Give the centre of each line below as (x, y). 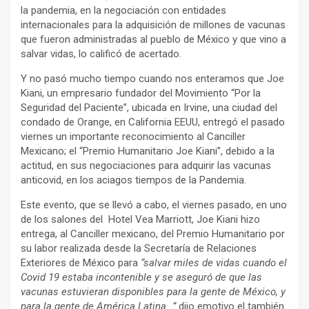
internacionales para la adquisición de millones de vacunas (153, 24)
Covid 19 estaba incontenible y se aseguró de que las (141, 277)
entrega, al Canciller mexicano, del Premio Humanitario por (153, 233)
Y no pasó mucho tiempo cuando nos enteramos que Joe (152, 78)
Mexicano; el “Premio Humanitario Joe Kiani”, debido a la (148, 151)
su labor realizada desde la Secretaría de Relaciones (139, 248)
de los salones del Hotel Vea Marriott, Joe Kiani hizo (140, 219)
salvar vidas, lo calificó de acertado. (101, 53)
